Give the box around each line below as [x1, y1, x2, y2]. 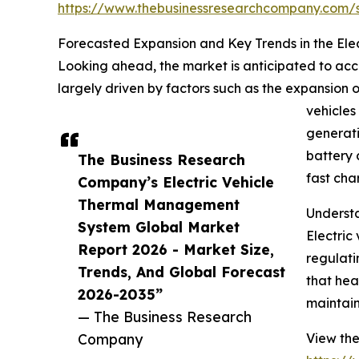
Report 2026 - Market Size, [78, 240, 274, 259]
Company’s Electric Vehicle [78, 173, 274, 192]
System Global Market [78, 218, 240, 236]
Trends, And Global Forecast [78, 263, 285, 281]
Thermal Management [78, 196, 240, 214]
